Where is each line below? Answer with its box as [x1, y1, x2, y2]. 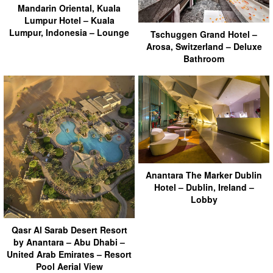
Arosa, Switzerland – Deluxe [146, 40, 262, 53]
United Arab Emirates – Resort [7, 247, 132, 260]
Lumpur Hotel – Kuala [24, 13, 115, 26]
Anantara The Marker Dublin [146, 168, 262, 181]
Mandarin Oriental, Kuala [18, 1, 121, 14]
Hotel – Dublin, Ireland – [154, 180, 254, 193]
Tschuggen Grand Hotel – [151, 28, 257, 41]
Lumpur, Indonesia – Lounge [9, 26, 129, 38]
